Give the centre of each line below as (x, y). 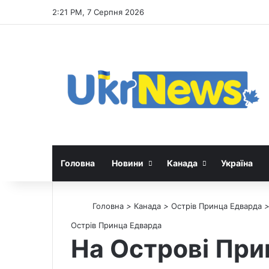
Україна (237, 163)
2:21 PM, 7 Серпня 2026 (98, 12)
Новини (128, 163)
